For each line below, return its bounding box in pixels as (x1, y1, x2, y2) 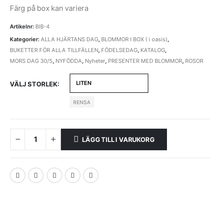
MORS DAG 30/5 (10, 57, 53, 64)
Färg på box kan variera (10, 3, 88, 13)
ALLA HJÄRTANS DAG (41, 35, 98, 43)
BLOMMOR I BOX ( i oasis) (101, 35, 167, 43)
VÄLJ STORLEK (10, 80, 57, 88)
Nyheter (85, 57, 105, 64)
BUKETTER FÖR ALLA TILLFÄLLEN (10, 46, 98, 54)
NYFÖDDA (55, 57, 82, 64)
